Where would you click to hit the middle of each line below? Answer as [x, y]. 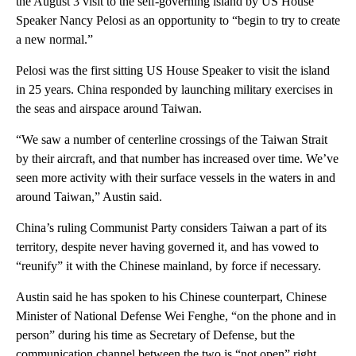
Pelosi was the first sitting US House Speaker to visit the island [173, 71]
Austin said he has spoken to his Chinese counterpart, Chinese [171, 297]
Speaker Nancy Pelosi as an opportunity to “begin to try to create [178, 21]
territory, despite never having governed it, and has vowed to [167, 247]
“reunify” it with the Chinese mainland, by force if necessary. [168, 266]
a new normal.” [54, 40]
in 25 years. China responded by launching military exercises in [174, 90]
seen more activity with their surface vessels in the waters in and [176, 178]
